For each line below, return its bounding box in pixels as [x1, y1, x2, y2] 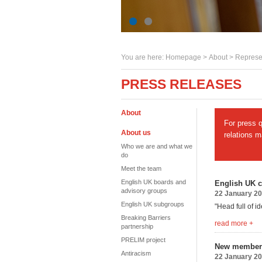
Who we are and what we [121, 143, 192, 150]
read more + [215, 219, 253, 227]
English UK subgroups [121, 201, 184, 208]
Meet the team [121, 165, 161, 172]
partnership [121, 223, 153, 230]
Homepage [166, 53, 201, 61]
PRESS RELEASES [121, 77, 242, 92]
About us [121, 129, 151, 137]
